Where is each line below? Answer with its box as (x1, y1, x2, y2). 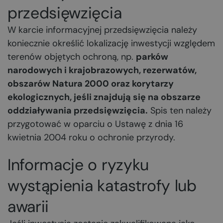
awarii (7, 196, 49, 217)
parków (136, 51, 168, 63)
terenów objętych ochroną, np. (7, 51, 136, 63)
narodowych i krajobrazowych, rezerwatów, (7, 64, 197, 76)
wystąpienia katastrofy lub (7, 175, 197, 196)
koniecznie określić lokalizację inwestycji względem (7, 37, 215, 49)
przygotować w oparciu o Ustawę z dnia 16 (7, 118, 183, 130)
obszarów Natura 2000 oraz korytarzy (7, 78, 174, 90)
